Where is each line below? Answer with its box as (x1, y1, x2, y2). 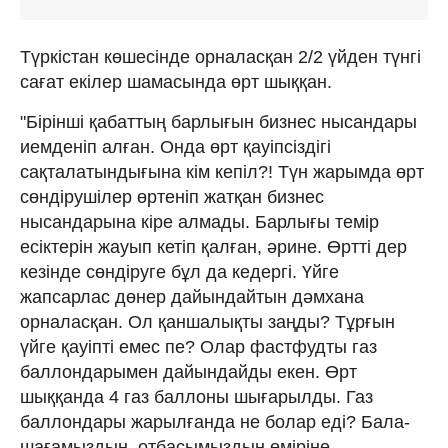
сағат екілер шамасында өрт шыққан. (20, 71, 332, 92)
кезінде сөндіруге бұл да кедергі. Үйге (20, 261, 339, 282)
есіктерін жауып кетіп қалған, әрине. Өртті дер (20, 236, 407, 257)
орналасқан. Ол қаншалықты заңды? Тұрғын (20, 311, 395, 332)
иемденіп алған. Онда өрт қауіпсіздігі (20, 136, 331, 157)
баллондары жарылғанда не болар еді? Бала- (20, 411, 410, 432)
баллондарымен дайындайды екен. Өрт (20, 361, 357, 382)
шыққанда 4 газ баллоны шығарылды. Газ (20, 386, 373, 407)
